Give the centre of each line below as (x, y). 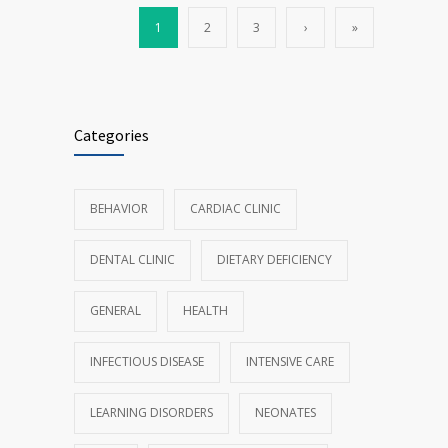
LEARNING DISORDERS (151, 412)
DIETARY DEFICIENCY (274, 259)
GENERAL (115, 310)
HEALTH (205, 310)
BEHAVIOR (119, 208)
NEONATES (285, 412)
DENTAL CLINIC (132, 259)
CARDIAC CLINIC (235, 208)
